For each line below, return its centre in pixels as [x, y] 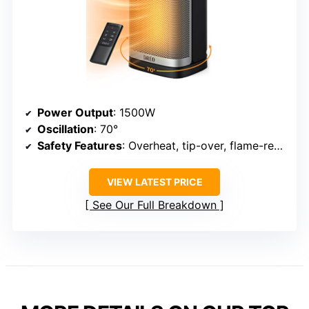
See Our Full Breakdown [154, 205]
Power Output [75, 112]
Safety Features [80, 145]
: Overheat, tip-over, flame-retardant [198, 145]
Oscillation [66, 129]
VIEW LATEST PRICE [154, 181]
